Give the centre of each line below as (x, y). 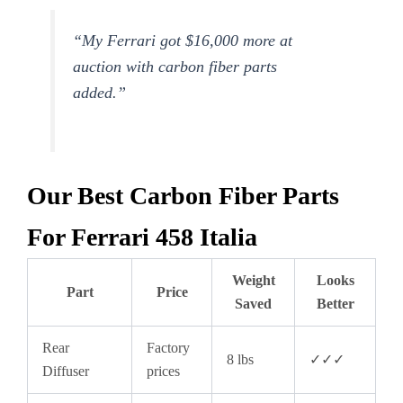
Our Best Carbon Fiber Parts (183, 196)
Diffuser (66, 372)
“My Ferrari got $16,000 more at (183, 40)
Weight (253, 281)
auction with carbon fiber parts (175, 67)
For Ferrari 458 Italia (142, 237)
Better (335, 304)
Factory (168, 348)
